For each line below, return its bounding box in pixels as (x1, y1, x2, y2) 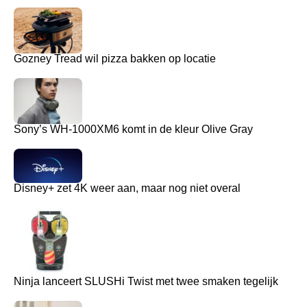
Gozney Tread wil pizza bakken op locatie (14, 52, 216, 64)
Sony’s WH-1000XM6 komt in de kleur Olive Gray (14, 123, 253, 135)
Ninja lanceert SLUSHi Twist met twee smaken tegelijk (14, 275, 278, 287)
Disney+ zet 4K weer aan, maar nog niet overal (14, 182, 241, 194)
